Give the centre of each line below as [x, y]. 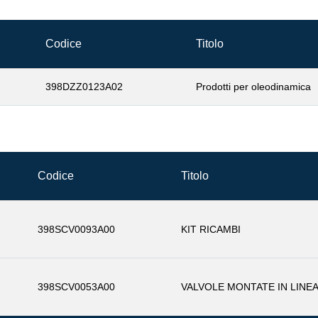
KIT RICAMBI [211, 229]
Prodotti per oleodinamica [253, 86]
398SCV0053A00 [76, 286]
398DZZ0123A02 [84, 86]
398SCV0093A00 [76, 229]
